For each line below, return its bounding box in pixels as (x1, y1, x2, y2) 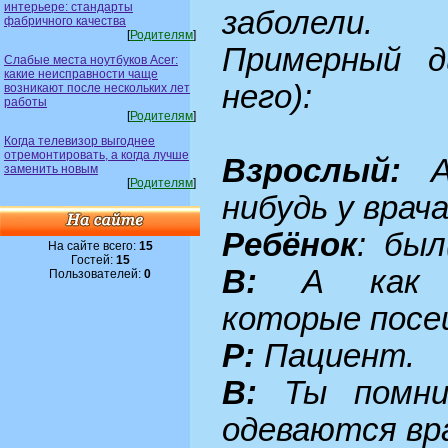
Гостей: (70, 252, 116, 267)
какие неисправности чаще (4, 66, 158, 81)
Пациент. (255, 338, 415, 375)
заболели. (222, 5, 373, 42)
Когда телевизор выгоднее (4, 133, 155, 148)
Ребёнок (222, 227, 357, 264)
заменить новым (4, 161, 98, 176)
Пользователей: (49, 266, 144, 281)
